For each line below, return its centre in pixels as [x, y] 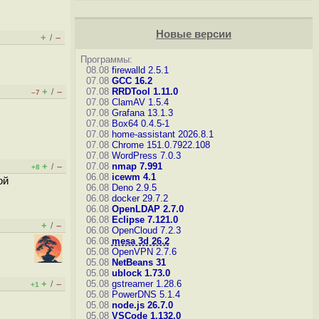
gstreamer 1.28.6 [146, 284]
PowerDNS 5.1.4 [146, 294]
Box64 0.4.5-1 [140, 124]
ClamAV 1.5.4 [140, 102]
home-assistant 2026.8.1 [162, 134]
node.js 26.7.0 [142, 305]
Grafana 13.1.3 [142, 113]
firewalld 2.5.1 [140, 70]
